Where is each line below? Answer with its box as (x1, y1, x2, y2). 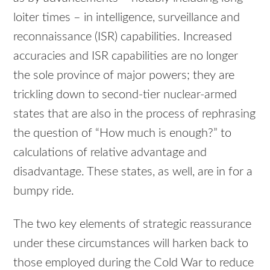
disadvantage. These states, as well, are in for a (13, 165, 253, 178)
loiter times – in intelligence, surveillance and (13, 11, 240, 24)
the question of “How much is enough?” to (13, 127, 232, 139)
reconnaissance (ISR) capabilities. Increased (13, 30, 233, 43)
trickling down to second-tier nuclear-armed (13, 88, 237, 101)
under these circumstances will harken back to (13, 237, 249, 250)
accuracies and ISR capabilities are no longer (13, 49, 239, 62)
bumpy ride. (13, 184, 75, 197)
